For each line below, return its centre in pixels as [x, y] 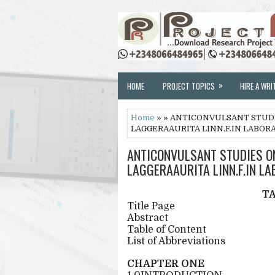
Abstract [148, 218]
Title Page [151, 206]
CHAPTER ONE [166, 264]
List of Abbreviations [176, 241]
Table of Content [167, 230]
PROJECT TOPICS [189, 86]
